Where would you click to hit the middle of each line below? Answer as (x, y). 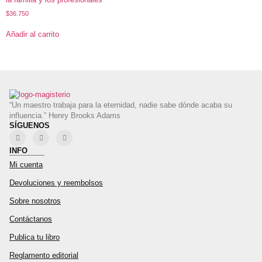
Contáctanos (31, 219)
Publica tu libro (35, 237)
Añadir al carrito (32, 35)
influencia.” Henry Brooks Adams (65, 115)
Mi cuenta (26, 164)
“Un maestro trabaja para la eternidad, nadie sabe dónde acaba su (121, 105)
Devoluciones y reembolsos (56, 182)
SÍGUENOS (30, 125)
